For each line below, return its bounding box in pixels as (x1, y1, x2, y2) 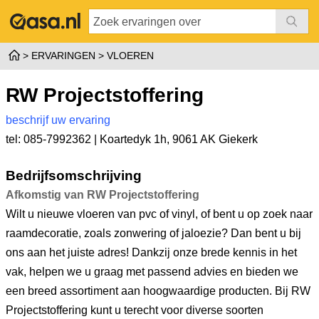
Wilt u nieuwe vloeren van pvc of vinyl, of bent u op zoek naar (6, 208, 313, 220)
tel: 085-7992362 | (6, 133, 100, 145)
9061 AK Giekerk (172, 133, 258, 145)
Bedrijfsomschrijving (6, 167, 142, 183)
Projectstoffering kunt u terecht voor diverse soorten (6, 304, 263, 316)
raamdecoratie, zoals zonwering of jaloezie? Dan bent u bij (6, 227, 301, 239)
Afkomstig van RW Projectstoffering (6, 189, 199, 201)
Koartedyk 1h (100, 133, 167, 145)
